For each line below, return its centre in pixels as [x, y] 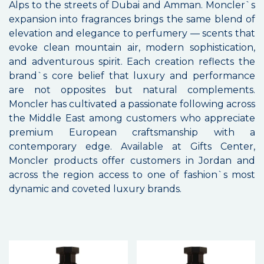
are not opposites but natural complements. [132, 90]
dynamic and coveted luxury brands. [95, 189]
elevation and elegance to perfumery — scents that [132, 34]
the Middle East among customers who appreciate [132, 118]
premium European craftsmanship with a [132, 133]
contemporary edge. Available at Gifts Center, [132, 147]
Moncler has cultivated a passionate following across [132, 104]
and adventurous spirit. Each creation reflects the [132, 62]
